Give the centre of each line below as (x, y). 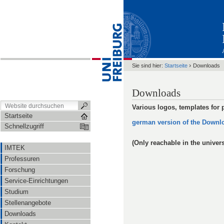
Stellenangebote (28, 203)
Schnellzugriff (24, 126)
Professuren (22, 159)
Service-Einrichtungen (36, 181)
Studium (16, 192)
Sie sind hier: (147, 65)
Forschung (20, 170)
